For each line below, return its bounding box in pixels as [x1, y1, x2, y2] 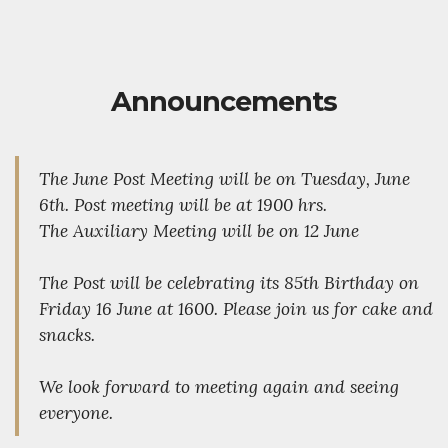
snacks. [39, 323, 95, 347]
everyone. [39, 401, 113, 425]
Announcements [111, 85, 337, 119]
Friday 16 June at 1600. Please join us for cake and [39, 297, 433, 321]
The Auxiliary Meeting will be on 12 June [39, 219, 359, 243]
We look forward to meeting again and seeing [39, 375, 399, 399]
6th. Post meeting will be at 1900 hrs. [39, 193, 327, 217]
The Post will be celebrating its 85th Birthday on [39, 271, 419, 295]
